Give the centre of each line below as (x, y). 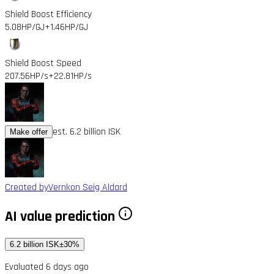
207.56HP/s (27, 76)
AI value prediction (61, 216)
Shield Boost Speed (43, 63)
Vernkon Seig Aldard (88, 187)
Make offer (29, 131)
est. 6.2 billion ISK (87, 131)
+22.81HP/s (70, 76)
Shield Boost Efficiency (48, 14)
